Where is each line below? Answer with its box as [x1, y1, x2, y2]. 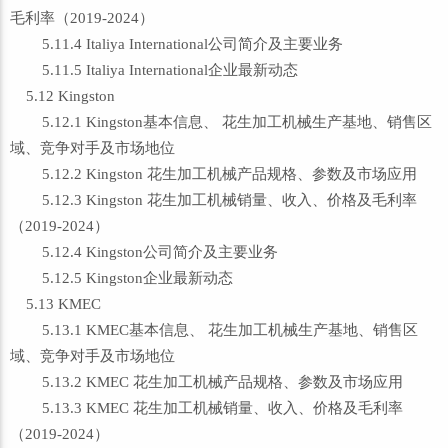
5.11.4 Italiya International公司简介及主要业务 [10, 36, 343, 52]
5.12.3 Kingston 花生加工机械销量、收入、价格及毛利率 [10, 192, 417, 208]
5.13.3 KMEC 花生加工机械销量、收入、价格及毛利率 [10, 400, 403, 416]
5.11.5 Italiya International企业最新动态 [10, 62, 298, 78]
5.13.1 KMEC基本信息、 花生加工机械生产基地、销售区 [10, 322, 418, 338]
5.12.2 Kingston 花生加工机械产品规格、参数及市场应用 [10, 166, 417, 182]
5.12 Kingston [10, 88, 115, 104]
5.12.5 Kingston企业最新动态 [10, 270, 233, 286]
